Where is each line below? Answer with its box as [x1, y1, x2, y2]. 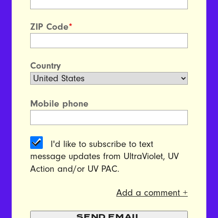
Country [30, 60, 61, 71]
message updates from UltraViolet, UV [30, 151, 179, 162]
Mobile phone [30, 98, 89, 109]
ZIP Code [30, 21, 69, 32]
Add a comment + [116, 187, 188, 199]
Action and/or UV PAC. [30, 163, 120, 175]
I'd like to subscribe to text [51, 138, 154, 149]
